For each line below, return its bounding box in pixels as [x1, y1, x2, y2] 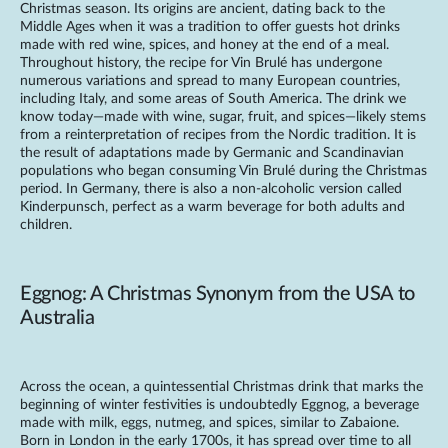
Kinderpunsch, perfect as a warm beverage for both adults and [20, 200, 405, 215]
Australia [20, 308, 95, 329]
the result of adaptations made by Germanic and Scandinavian [20, 146, 404, 161]
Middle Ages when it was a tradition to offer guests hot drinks [20, 20, 400, 35]
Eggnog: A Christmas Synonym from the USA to [20, 284, 415, 305]
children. [20, 218, 72, 233]
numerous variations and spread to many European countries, [20, 74, 400, 89]
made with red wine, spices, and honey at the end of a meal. [20, 38, 389, 53]
